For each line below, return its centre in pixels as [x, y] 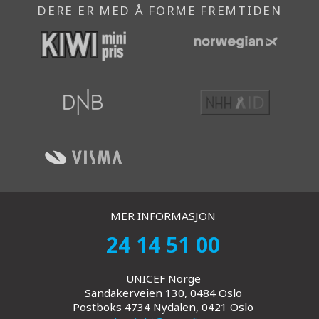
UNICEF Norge [163, 278]
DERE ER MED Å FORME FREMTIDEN [159, 10]
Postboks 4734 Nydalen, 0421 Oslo [163, 307]
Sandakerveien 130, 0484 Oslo [163, 292]
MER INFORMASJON [163, 216]
